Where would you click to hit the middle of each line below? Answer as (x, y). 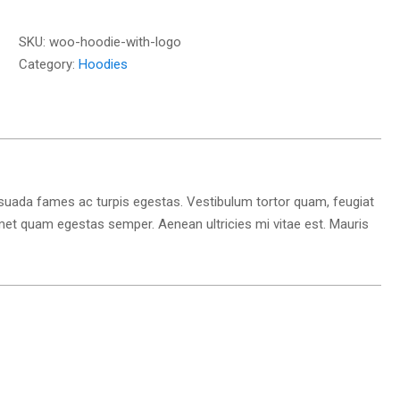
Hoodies (103, 64)
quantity (43, 27)
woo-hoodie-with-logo (115, 42)
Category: (48, 64)
